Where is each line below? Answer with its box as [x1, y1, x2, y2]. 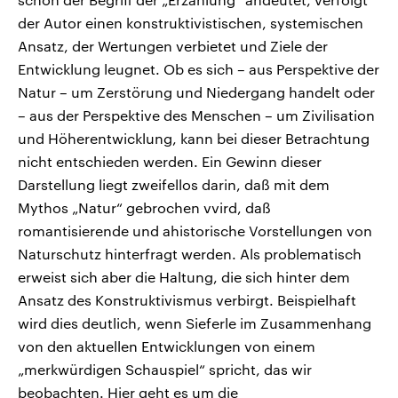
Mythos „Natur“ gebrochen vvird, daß [18, 198, 271, 216]
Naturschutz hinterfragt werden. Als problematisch [18, 244, 362, 262]
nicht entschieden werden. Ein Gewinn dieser [18, 152, 322, 170]
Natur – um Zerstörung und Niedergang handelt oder [18, 83, 375, 100]
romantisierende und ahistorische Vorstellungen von [18, 221, 372, 239]
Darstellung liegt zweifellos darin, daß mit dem [18, 175, 330, 193]
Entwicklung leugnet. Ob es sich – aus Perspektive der [18, 60, 379, 77]
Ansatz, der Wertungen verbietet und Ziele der [18, 36, 328, 54]
